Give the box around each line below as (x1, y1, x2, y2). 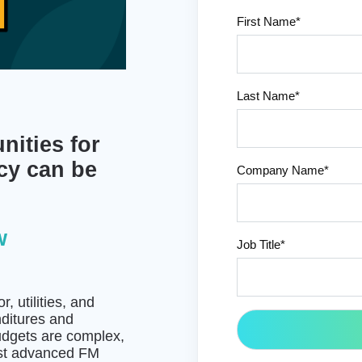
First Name (237, 15, 296, 28)
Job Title (237, 238, 280, 251)
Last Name (237, 89, 295, 103)
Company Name (237, 163, 324, 177)
